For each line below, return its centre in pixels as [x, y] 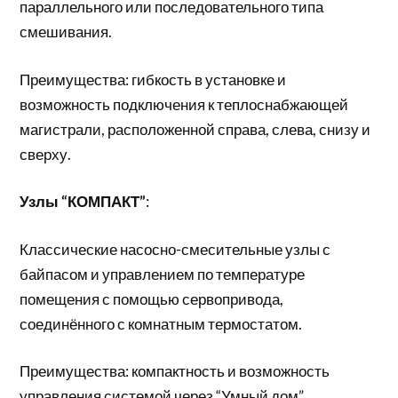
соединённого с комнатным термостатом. [161, 323]
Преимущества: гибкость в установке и [153, 79]
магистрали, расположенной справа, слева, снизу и [195, 129]
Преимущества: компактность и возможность [175, 371]
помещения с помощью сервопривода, [152, 298]
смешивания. [66, 32]
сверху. [46, 154]
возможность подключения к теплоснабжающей [184, 104]
